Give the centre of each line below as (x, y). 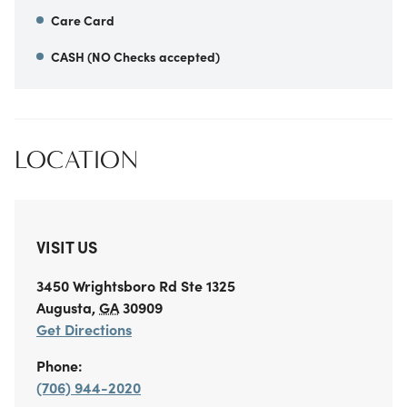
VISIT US (67, 247)
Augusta (64, 308)
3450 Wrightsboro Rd (107, 286)
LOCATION (76, 160)
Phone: (60, 366)
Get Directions (84, 329)
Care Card (83, 20)
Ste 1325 (206, 286)
